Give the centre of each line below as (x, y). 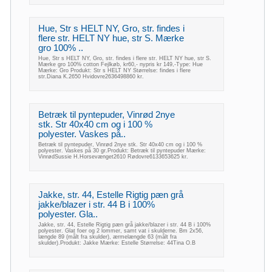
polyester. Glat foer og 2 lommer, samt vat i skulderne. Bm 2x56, (121, 231)
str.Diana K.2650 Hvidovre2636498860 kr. (91, 76)
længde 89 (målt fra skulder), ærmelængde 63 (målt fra (107, 237)
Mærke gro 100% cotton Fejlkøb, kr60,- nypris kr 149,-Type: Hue (121, 64)
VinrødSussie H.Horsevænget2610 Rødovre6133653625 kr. (113, 157)
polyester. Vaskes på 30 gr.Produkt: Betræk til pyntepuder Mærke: (122, 151)
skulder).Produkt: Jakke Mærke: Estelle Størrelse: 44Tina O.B (117, 243)
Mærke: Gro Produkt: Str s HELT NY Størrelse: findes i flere (114, 70)
